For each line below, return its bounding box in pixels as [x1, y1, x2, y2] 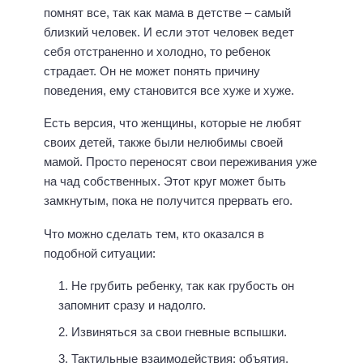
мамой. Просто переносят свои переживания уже [44, 155, 317, 169]
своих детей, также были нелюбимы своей [44, 135, 283, 150]
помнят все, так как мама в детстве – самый [44, 5, 291, 19]
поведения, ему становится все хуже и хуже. [44, 83, 294, 97]
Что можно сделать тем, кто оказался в [44, 226, 264, 241]
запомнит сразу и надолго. [58, 298, 206, 313]
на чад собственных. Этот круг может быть [44, 174, 286, 189]
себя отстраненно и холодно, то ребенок [44, 44, 271, 58]
